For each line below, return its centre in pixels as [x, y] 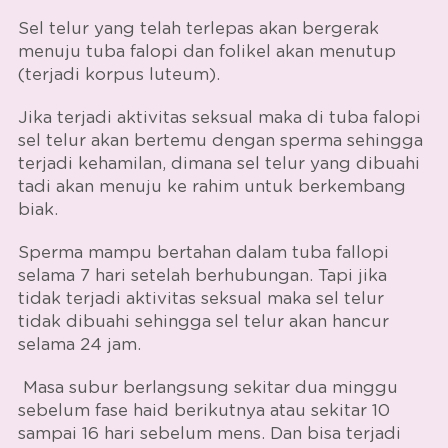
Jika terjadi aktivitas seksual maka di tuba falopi [219, 117]
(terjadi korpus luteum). [121, 74]
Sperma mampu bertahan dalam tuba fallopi [203, 252]
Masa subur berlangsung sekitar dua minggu [207, 387]
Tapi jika [352, 275]
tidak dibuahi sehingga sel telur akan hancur [203, 321]
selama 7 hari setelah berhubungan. [167, 275]
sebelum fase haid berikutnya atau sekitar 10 [203, 410]
